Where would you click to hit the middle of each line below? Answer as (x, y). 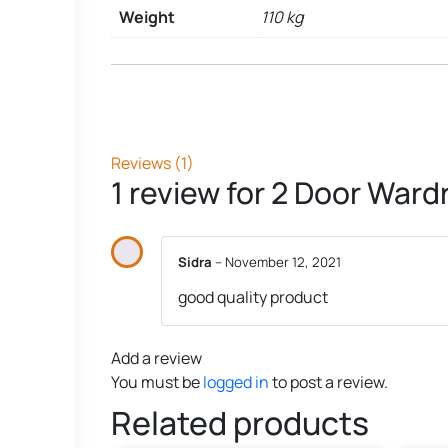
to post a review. (328, 382)
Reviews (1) (152, 162)
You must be (157, 382)
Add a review (156, 358)
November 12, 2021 (283, 261)
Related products (240, 423)
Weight (147, 17)
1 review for (191, 192)
